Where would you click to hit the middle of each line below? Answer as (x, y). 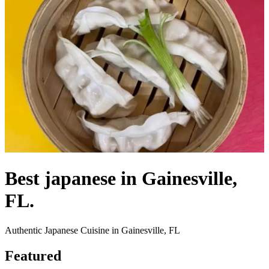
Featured (33, 255)
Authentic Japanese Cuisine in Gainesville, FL (92, 230)
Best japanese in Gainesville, (121, 179)
